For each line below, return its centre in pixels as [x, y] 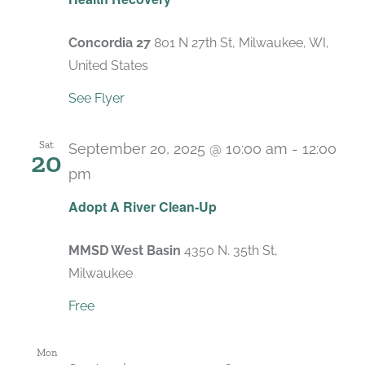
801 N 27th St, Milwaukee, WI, [242, 42]
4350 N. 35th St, [231, 250]
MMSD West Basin [126, 250]
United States [108, 65]
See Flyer [97, 98]
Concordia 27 [111, 42]
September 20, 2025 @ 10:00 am [178, 148]
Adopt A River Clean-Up [143, 206]
